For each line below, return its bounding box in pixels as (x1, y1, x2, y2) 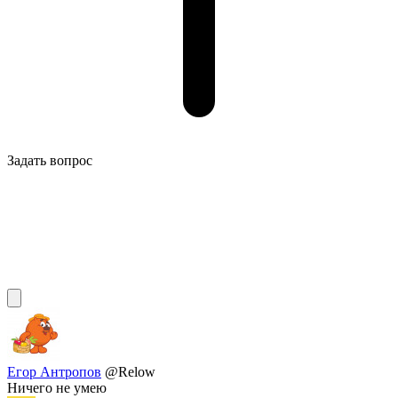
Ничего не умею (7, 380, 107, 396)
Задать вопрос (7, 153, 92, 169)
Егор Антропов (7, 364, 101, 380)
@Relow (105, 364, 155, 380)
